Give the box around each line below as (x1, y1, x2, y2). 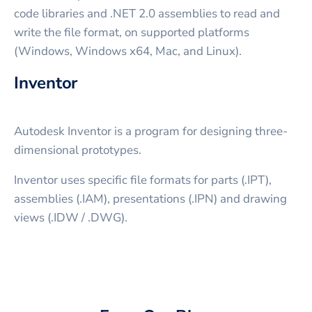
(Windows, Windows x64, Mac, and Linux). (14, 42, 242, 59)
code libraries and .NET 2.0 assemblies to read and (14, 5, 280, 22)
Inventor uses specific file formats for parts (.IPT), (14, 171, 272, 188)
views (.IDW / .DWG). (14, 209, 127, 226)
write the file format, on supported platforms (14, 24, 249, 40)
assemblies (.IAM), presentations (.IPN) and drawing (14, 190, 287, 207)
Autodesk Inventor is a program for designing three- (14, 123, 288, 139)
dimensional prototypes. (14, 141, 141, 158)
